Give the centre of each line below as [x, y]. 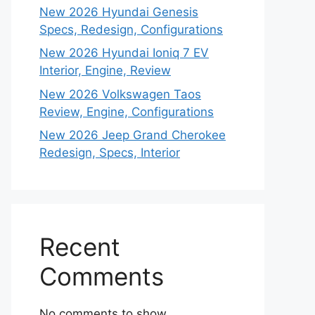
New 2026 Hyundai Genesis [119, 12]
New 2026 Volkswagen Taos [120, 94]
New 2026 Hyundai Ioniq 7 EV [124, 53]
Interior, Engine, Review [105, 70]
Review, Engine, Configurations [127, 111]
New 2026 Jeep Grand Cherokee [133, 135]
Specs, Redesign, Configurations [131, 29]
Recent [80, 247]
